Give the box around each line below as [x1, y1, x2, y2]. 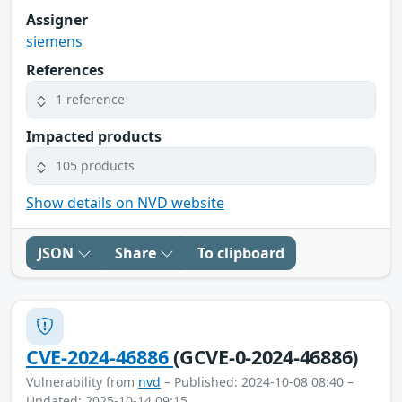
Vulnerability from [26, 372, 138, 390]
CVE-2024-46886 [26, 343, 174, 370]
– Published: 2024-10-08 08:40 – [161, 372, 354, 390]
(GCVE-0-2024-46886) [173, 343, 359, 370]
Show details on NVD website [26, 192, 224, 213]
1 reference [56, 91, 125, 109]
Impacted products [26, 126, 162, 146]
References [26, 59, 104, 80]
